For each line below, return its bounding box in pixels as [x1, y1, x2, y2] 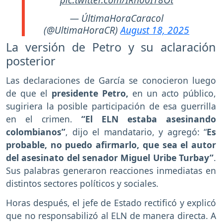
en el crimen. [6, 113, 81, 125]
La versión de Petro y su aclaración [6, 39, 216, 55]
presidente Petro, [52, 87, 128, 100]
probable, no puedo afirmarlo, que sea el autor [6, 139, 216, 151]
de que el [6, 87, 52, 100]
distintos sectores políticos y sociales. [6, 177, 159, 190]
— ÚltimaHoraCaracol [69, 11, 164, 25]
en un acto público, [128, 87, 216, 100]
